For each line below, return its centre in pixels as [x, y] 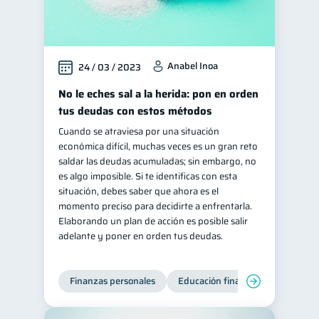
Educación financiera [222, 281]
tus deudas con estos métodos [135, 111]
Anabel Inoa [193, 66]
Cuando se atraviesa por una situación [139, 131]
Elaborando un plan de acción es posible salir [153, 221]
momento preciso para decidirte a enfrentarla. [155, 206]
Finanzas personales [113, 281]
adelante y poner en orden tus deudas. [141, 236]
